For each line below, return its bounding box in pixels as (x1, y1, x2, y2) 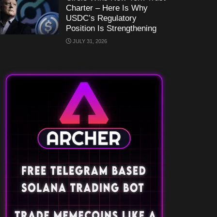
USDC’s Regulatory (66, 14, 137, 23)
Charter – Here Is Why (66, 3, 148, 13)
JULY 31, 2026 (71, 38, 107, 44)
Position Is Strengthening (66, 24, 156, 33)
